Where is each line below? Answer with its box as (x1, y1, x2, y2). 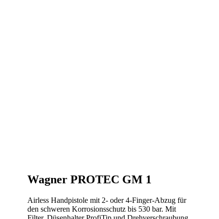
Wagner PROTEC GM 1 (27, 173, 152, 186)
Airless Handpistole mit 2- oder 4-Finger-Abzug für (27, 196, 186, 204)
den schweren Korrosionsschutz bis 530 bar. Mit (27, 204, 176, 213)
